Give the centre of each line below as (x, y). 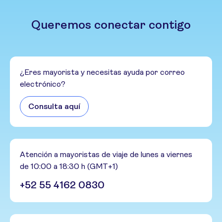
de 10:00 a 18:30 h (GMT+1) (69, 166)
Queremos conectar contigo (111, 25)
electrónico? (43, 84)
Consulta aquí (54, 106)
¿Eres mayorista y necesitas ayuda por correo (102, 72)
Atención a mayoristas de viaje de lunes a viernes (106, 154)
